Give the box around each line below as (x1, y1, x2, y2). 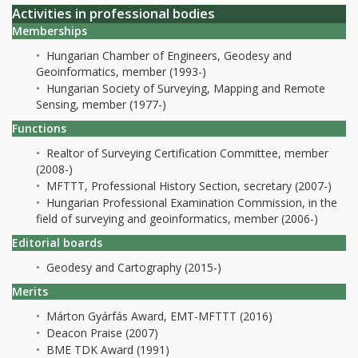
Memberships (12, 23, 87, 39)
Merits (12, 284, 48, 300)
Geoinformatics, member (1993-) (36, 64, 206, 80)
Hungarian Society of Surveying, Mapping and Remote (43, 81, 325, 97)
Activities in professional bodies (12, 5, 215, 23)
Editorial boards (12, 235, 102, 251)
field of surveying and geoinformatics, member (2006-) (36, 211, 318, 227)
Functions (12, 121, 66, 137)
